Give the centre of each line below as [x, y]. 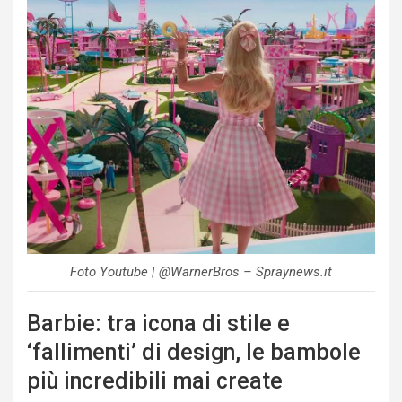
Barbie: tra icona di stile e [158, 323]
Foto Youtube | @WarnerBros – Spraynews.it [201, 271]
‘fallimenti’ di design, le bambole [194, 352]
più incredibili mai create [155, 380]
